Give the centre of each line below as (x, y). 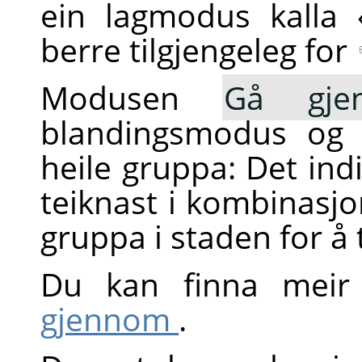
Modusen (132, 97)
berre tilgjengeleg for (198, 49)
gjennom (105, 318)
